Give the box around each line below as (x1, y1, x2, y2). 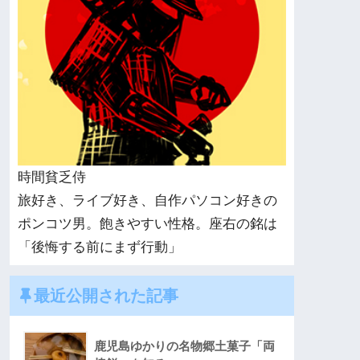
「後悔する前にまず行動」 (18, 239, 182, 256)
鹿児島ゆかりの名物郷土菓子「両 (94, 338, 275, 353)
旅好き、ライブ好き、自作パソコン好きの (18, 193, 277, 209)
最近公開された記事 (34, 284, 178, 305)
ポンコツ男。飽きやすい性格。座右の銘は (18, 216, 277, 232)
